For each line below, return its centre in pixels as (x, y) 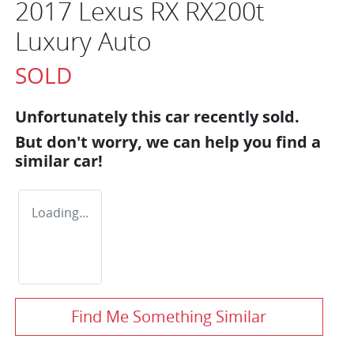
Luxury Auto (83, 40)
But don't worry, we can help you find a (168, 141)
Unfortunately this (90, 116)
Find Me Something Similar (169, 316)
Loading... (60, 212)
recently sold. (245, 116)
